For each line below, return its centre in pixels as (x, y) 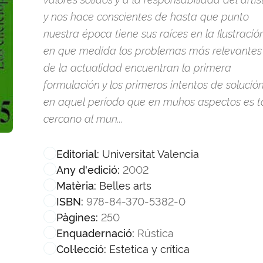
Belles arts (125, 184)
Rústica (155, 232)
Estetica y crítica (149, 248)
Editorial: (78, 153)
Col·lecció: (81, 248)
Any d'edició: (88, 169)
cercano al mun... (83, 118)
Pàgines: (77, 216)
